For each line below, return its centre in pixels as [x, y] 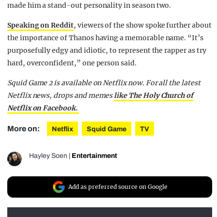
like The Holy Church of [154, 95]
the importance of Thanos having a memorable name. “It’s [105, 38]
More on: [24, 128]
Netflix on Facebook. [43, 108]
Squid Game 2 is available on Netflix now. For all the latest [104, 83]
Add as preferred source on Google [118, 186]
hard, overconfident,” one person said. [72, 63]
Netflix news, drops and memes [61, 95]
